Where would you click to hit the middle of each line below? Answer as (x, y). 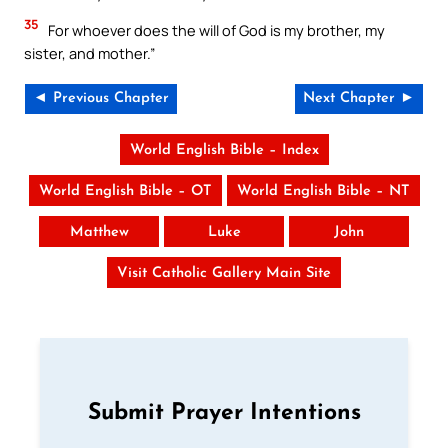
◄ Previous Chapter (101, 99)
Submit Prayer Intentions (224, 414)
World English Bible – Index (224, 151)
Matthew (99, 233)
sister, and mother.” (89, 52)
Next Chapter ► (359, 99)
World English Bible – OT (125, 192)
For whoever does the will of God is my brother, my (215, 29)
